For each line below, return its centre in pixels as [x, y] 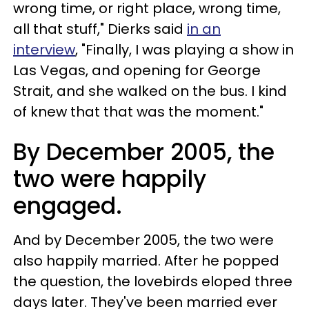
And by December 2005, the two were [143, 240]
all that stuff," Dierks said [100, 29]
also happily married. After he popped [146, 260]
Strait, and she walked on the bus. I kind [150, 91]
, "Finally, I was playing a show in [185, 49]
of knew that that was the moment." [138, 111]
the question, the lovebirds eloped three [153, 281]
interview [44, 49]
